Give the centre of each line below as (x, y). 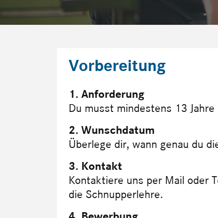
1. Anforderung (107, 94)
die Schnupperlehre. (116, 194)
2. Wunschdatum (112, 130)
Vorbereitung (117, 65)
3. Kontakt (95, 166)
